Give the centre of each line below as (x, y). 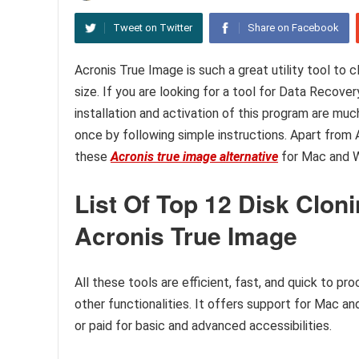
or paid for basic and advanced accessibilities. (203, 326)
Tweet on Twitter (153, 28)
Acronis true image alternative (194, 157)
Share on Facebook (293, 28)
